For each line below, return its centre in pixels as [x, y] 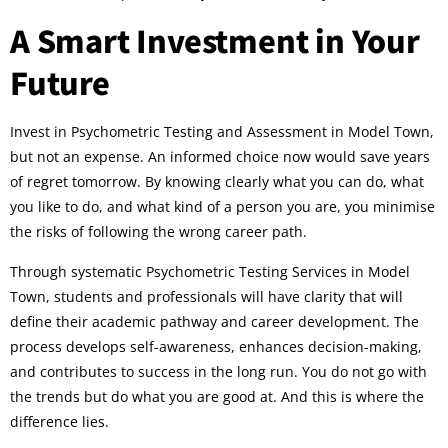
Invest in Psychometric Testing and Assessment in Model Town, [222, 132]
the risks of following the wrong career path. [158, 232]
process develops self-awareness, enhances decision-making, [216, 346]
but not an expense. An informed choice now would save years [220, 157]
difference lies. [59, 421]
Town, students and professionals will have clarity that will [206, 296]
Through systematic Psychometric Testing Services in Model [210, 271]
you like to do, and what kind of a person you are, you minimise [222, 207]
